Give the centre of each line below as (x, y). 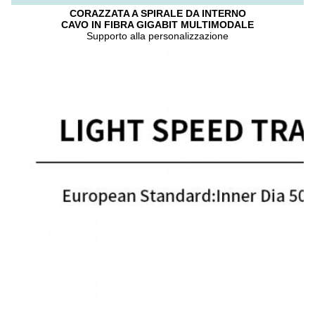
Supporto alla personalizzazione (157, 36)
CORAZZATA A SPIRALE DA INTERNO (157, 14)
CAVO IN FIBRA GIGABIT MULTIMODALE (157, 25)
